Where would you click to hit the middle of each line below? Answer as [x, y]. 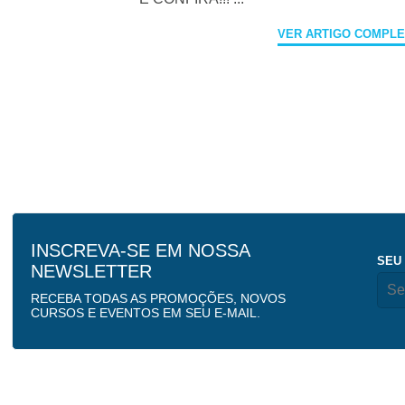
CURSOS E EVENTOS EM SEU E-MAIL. [146, 313]
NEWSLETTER [92, 272]
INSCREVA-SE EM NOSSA [141, 251]
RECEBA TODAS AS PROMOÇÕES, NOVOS [159, 299]
